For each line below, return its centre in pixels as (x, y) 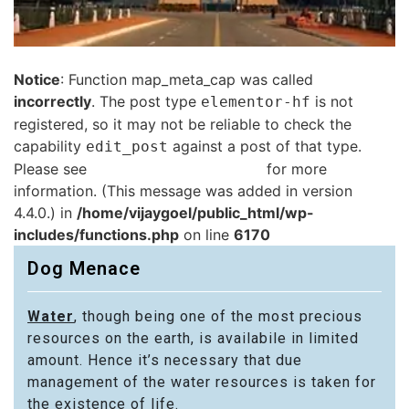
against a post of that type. (265, 146)
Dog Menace (84, 268)
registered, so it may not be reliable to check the (183, 124)
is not (332, 101)
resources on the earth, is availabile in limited (193, 338)
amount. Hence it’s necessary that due (165, 360)
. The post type (146, 101)
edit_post (127, 146)
